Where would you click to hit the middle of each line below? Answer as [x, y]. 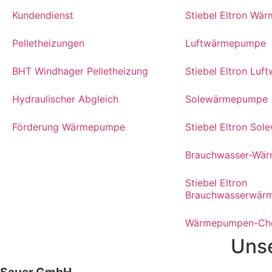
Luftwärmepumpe [226, 43]
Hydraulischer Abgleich [65, 99]
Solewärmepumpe [226, 99]
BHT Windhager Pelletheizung [80, 71]
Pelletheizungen [48, 43]
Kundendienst [43, 15]
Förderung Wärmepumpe [69, 127]
